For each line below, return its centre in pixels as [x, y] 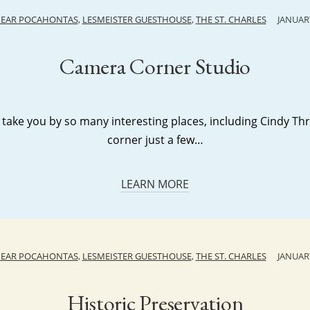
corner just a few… [155, 140]
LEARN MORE [155, 184]
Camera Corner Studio [155, 66]
